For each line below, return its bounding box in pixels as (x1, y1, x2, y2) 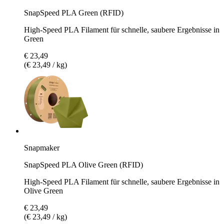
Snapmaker (24, 143, 59, 152)
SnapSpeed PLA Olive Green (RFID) (24, 160, 143, 169)
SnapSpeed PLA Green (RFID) (24, 8, 123, 17)
